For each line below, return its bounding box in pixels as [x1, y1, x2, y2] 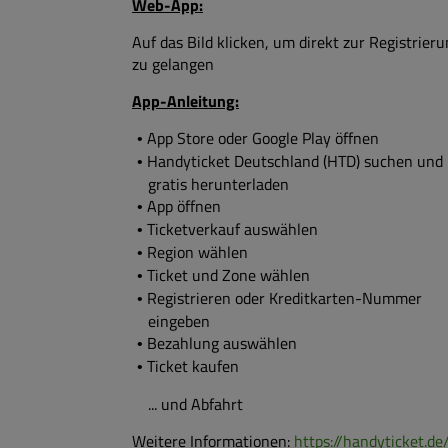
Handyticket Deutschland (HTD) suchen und [146, 149, 443, 173]
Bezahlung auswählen [146, 331, 297, 355]
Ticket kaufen [146, 354, 239, 378]
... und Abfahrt [132, 392, 243, 416]
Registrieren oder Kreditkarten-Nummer [146, 286, 422, 310]
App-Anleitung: [132, 89, 239, 113]
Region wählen [146, 240, 248, 264]
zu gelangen [132, 52, 214, 76]
